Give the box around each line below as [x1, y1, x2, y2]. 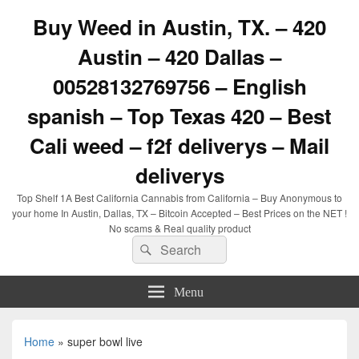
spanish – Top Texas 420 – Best [27, 101, 332, 131]
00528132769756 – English [52, 71, 307, 101]
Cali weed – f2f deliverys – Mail [30, 131, 329, 160]
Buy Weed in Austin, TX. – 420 [33, 12, 326, 42]
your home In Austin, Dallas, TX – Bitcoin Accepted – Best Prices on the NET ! [12, 206, 347, 220]
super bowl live [67, 333, 143, 349]
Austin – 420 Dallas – [78, 42, 281, 71]
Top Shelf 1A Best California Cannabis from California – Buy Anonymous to [17, 191, 342, 204]
